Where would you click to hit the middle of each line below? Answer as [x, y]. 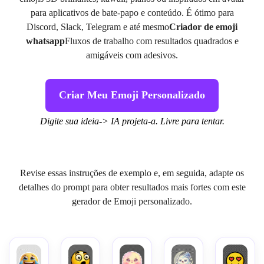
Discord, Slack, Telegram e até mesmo [98, 27]
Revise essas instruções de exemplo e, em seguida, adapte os [132, 173]
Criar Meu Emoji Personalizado [132, 95]
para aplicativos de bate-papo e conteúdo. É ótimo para [132, 13]
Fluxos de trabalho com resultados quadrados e [151, 41]
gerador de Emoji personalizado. [132, 201]
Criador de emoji [203, 27]
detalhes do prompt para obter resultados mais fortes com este [132, 187]
